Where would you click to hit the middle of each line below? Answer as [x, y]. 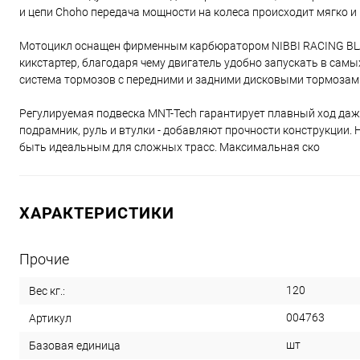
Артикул [50, 319]
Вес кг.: [47, 291]
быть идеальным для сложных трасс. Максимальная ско [170, 147]
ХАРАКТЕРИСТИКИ [97, 213]
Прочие [44, 260]
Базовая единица [75, 346]
